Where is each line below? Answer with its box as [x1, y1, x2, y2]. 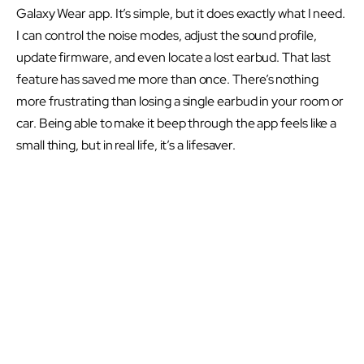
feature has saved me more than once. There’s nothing [16, 71, 318, 89]
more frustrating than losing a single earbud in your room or [16, 93, 344, 110]
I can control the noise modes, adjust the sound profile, [16, 27, 317, 45]
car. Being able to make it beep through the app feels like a [16, 115, 337, 132]
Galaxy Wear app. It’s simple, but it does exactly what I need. [16, 5, 346, 23]
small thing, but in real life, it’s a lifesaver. [16, 136, 236, 154]
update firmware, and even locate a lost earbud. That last [16, 49, 331, 67]
